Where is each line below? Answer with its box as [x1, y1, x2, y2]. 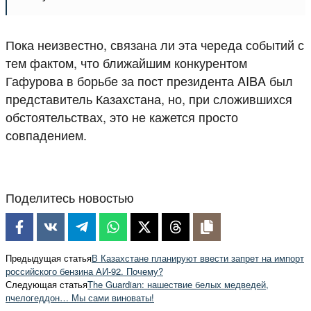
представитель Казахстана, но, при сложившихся [6, 89, 292, 108]
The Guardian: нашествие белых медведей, [87, 277, 269, 291]
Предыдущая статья [6, 251, 92, 264]
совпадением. [6, 125, 87, 144]
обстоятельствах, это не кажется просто [6, 107, 238, 126]
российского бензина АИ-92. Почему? [6, 264, 163, 278]
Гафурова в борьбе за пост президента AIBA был [6, 71, 293, 90]
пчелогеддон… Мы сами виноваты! [6, 290, 154, 304]
